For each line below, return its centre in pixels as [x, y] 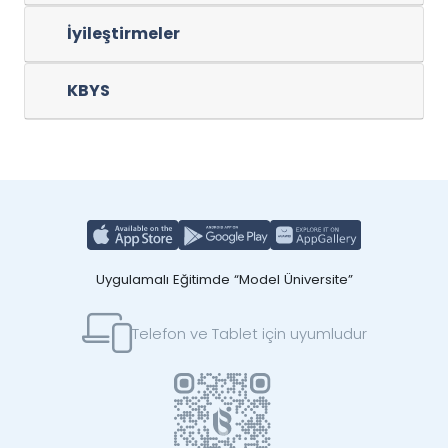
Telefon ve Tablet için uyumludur [249, 333]
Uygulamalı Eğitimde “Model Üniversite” [224, 279]
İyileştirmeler [123, 33]
